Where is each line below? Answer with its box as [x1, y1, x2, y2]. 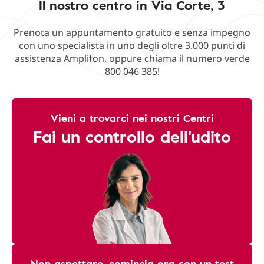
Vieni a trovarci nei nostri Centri [50, 110, 214, 126]
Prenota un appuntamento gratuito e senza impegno [14, 26, 250, 39]
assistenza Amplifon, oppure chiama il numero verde [14, 52, 250, 65]
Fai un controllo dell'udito [33, 124, 231, 148]
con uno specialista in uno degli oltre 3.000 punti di [19, 39, 245, 52]
